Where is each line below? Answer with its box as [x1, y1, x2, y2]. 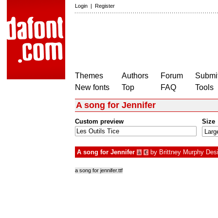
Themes [75, 72, 103, 80]
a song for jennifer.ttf [75, 167, 123, 174]
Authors [122, 72, 148, 80]
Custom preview [75, 118, 124, 126]
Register [95, 3, 115, 9]
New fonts [75, 83, 109, 91]
